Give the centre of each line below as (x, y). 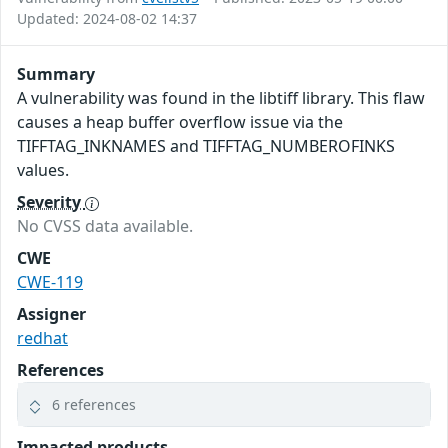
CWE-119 (50, 282)
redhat (42, 338)
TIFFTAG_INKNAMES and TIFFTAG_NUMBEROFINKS (206, 146)
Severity (51, 202)
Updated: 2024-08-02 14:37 (107, 19)
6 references (94, 405)
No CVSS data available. (105, 226)
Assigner (51, 314)
